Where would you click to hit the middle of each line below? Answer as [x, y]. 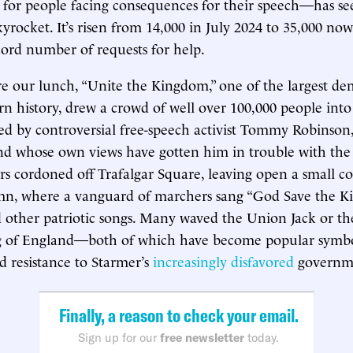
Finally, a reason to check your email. [178, 315]
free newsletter [202, 338]
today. [262, 338]
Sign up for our [119, 338]
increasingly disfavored [223, 260]
